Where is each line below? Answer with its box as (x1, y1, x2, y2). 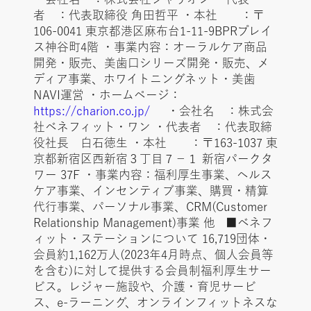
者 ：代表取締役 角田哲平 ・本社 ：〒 (33, 9, 264, 22)
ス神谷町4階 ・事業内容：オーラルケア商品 (33, 41, 267, 53)
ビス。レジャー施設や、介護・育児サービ (33, 280, 256, 293)
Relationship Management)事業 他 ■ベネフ (33, 217, 273, 229)
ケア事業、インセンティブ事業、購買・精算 (33, 185, 269, 197)
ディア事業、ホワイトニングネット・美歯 (33, 73, 255, 85)
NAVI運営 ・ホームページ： (33, 89, 181, 101)
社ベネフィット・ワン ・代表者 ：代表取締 (33, 121, 272, 133)
